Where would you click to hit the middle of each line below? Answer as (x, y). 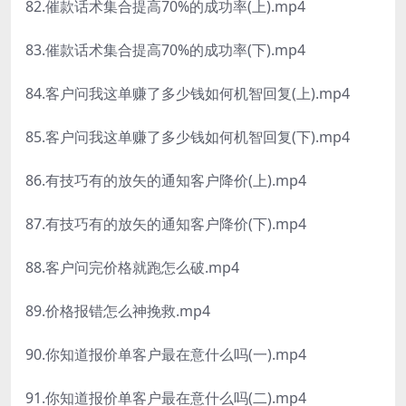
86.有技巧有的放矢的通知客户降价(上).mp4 (166, 181)
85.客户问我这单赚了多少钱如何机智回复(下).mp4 (188, 137)
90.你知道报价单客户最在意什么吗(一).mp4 (166, 355)
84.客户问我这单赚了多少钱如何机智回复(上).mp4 (188, 94)
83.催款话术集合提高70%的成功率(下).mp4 (165, 50)
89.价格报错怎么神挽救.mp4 (118, 311)
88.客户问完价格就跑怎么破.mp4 (132, 268)
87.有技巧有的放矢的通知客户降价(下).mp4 (166, 224)
